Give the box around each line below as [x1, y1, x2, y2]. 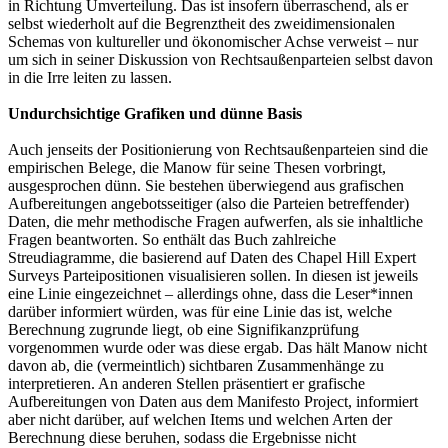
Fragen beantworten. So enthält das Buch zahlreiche [8, 231, 336, 249]
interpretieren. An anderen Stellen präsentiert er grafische [8, 375, 365, 393]
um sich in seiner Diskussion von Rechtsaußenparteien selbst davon [8, 51, 433, 69]
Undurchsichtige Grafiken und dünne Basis [8, 105, 302, 123]
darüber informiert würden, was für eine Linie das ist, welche [8, 303, 392, 321]
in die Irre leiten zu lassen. [8, 69, 172, 87]
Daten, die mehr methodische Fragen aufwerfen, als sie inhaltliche [8, 213, 423, 231]
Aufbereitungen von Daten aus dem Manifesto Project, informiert [8, 393, 418, 411]
